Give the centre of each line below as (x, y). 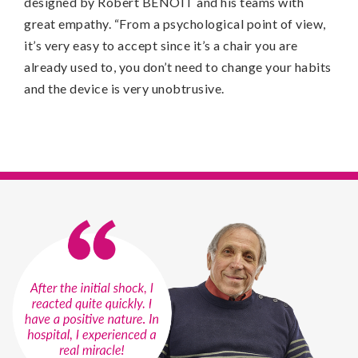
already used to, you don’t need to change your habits (178, 67)
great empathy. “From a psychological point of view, (175, 24)
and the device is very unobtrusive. (124, 88)
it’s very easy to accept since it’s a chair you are (161, 45)
